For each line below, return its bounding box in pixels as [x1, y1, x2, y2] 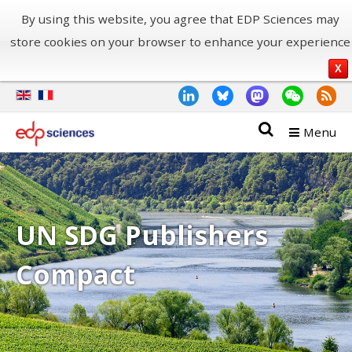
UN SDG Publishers [16, 216, 268, 253]
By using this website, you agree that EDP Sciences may [20, 11, 339, 27]
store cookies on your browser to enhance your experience [9, 34, 350, 49]
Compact [16, 255, 135, 292]
